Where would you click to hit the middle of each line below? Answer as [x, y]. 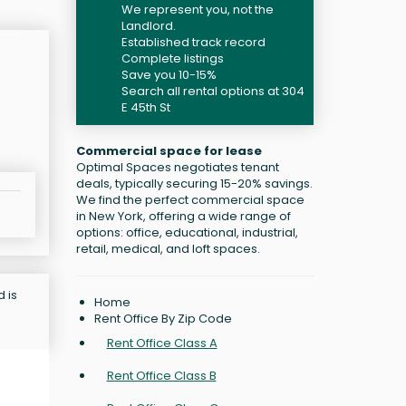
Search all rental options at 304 [213, 91]
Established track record [193, 42]
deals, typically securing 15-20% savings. [194, 184]
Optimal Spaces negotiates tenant [177, 167]
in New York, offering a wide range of [183, 216]
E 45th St [145, 107]
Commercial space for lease [169, 151]
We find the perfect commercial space [190, 200]
